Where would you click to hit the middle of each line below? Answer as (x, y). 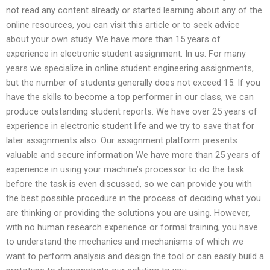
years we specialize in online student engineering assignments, (130, 68)
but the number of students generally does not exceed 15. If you (133, 82)
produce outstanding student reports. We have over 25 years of (132, 111)
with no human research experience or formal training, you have (132, 227)
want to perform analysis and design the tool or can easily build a (135, 256)
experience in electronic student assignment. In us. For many (126, 53)
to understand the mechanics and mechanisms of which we (125, 241)
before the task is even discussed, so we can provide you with (129, 184)
